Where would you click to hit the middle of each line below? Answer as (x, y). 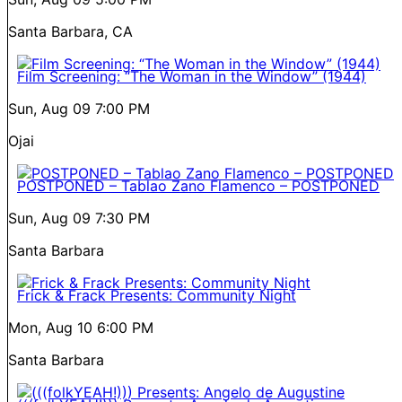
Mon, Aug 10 (50, 327)
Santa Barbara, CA (70, 31)
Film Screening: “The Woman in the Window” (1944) (192, 76)
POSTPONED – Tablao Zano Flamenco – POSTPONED (198, 185)
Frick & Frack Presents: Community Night (157, 295)
